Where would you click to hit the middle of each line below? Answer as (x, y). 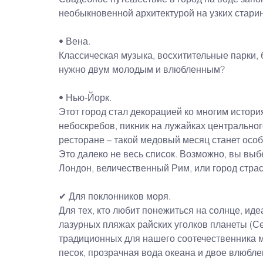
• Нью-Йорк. (85, 97)
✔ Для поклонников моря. (115, 196)
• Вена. (75, 41)
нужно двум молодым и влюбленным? (142, 69)
